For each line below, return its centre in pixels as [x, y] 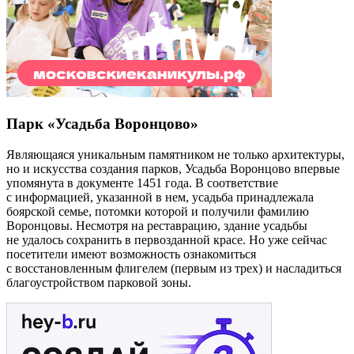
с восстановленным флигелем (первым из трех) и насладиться [174, 268]
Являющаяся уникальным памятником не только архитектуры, [175, 154]
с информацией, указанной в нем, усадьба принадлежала [160, 197]
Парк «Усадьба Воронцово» [102, 124]
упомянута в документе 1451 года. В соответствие [142, 183]
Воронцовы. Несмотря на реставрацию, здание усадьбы [157, 225]
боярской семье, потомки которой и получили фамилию [158, 211]
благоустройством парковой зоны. [99, 282]
